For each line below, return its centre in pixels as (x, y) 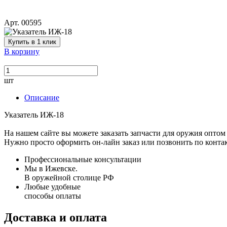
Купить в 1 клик (32, 42)
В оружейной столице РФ (69, 178)
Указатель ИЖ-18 (34, 115)
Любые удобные (52, 187)
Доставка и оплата (55, 218)
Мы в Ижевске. (51, 169)
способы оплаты (53, 196)
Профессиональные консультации (83, 160)
